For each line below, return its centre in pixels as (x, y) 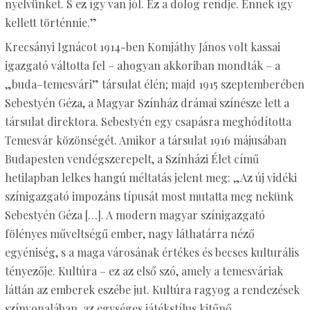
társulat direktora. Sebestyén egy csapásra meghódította (148, 122)
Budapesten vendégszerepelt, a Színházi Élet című (131, 159)
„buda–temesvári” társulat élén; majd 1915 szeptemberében (154, 84)
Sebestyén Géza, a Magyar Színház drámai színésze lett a (147, 103)
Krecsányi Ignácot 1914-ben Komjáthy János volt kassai (142, 47)
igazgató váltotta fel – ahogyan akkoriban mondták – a (142, 66)
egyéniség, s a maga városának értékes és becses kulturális (152, 253)
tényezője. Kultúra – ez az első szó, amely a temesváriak (144, 271)
